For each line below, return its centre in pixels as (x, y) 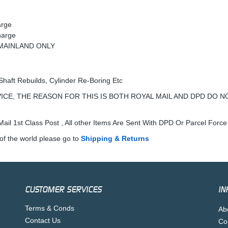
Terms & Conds (49, 208)
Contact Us (42, 220)
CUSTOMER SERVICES (63, 190)
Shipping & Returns (115, 138)
